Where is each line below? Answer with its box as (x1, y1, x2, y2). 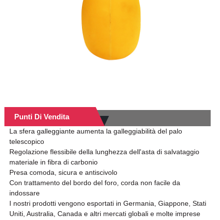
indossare (9, 189, 40, 197)
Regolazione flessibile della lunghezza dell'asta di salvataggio (9, 148, 199, 156)
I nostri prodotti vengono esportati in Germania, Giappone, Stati (9, 199, 206, 208)
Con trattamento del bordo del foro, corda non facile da (9, 179, 180, 187)
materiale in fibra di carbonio (9, 158, 98, 166)
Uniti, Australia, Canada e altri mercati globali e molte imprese (9, 210, 200, 218)
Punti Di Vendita (14, 112, 69, 121)
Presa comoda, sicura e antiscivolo (9, 168, 117, 177)
